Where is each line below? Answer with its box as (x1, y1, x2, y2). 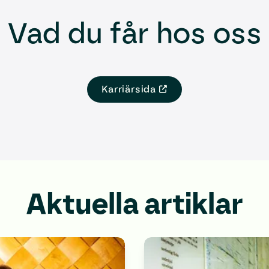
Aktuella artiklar (26, 186, 243, 221)
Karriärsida (101, 83, 156, 95)
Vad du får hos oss (7, 16, 262, 50)
